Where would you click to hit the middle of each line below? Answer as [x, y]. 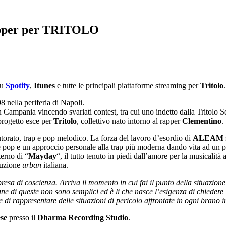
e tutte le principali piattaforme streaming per [129, 85]
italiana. [56, 165]
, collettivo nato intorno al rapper [129, 121]
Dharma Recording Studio [83, 217]
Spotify [18, 85]
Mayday [42, 156]
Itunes [45, 85]
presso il [23, 217]
